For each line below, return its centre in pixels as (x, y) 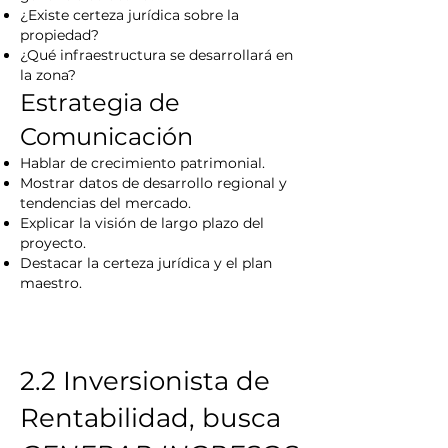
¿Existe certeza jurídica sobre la (129, 15)
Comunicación (106, 136)
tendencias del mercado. (105, 203)
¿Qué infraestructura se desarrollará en (156, 55)
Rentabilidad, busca (150, 418)
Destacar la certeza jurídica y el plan (146, 263)
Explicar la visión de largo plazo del (142, 223)
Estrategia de (100, 102)
